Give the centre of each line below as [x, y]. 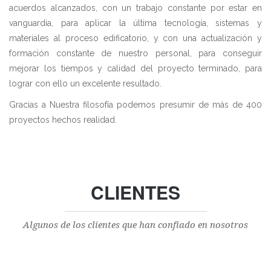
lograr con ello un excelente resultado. [85, 83]
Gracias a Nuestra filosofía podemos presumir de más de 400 [135, 104]
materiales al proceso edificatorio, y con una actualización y [135, 38]
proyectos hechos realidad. [63, 119]
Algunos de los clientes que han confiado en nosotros [135, 225]
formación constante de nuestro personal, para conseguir [135, 53]
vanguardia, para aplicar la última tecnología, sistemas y [135, 23]
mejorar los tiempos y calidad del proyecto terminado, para [135, 68]
